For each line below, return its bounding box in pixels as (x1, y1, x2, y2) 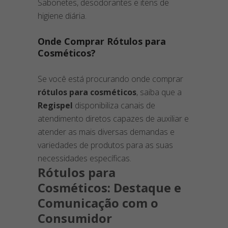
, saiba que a (136, 86, 182, 98)
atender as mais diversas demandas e (38, 126, 175, 137)
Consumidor (38, 209, 112, 226)
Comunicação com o (38, 194, 158, 211)
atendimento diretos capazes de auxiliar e (38, 112, 189, 124)
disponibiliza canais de (73, 99, 155, 111)
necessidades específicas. (38, 152, 131, 164)
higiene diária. (38, 10, 87, 21)
